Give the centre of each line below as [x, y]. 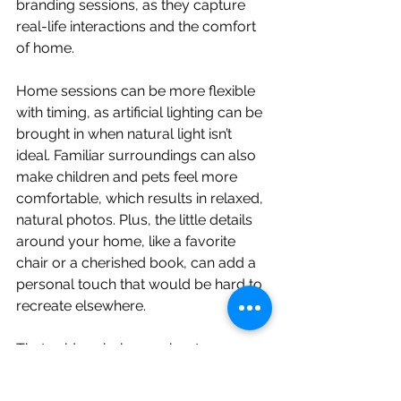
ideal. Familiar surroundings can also [138, 156]
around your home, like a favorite [128, 242]
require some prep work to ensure [131, 371]
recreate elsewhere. [81, 306]
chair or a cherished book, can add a [138, 263]
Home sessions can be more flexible [137, 91]
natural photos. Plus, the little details [136, 220]
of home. [45, 48]
